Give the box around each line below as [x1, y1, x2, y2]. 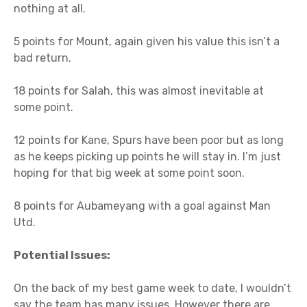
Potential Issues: [14, 249, 110, 262]
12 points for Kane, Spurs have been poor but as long [14, 134, 284, 147]
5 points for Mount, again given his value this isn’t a [14, 35, 280, 49]
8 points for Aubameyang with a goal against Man [14, 199, 271, 213]
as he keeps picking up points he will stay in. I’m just [14, 150, 281, 164]
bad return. [14, 51, 71, 65]
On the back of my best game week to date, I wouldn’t [14, 282, 291, 295]
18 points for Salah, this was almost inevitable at [14, 84, 264, 98]
